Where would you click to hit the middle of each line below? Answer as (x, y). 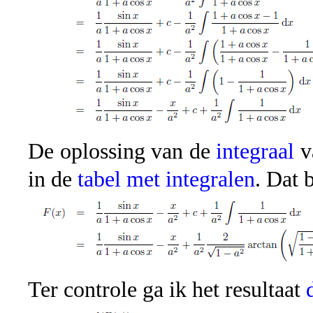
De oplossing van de (122, 151)
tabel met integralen (166, 179)
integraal (255, 151)
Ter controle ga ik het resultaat (167, 289)
